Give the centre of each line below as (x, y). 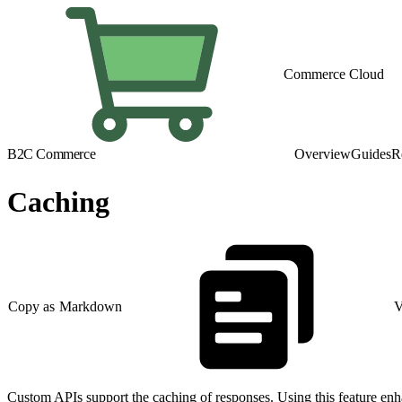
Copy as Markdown (66, 307)
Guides (371, 154)
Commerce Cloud (334, 74)
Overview (323, 154)
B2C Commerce (52, 154)
